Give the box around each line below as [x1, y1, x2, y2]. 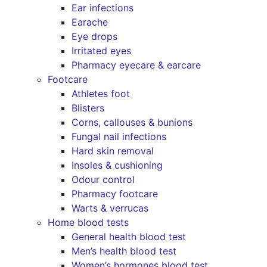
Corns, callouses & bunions [72, 116, 193, 129]
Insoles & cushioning [72, 159, 163, 172]
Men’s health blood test [72, 245, 176, 257]
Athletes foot [72, 88, 130, 100]
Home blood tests [48, 216, 129, 229]
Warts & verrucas [72, 202, 148, 215]
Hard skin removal [72, 145, 154, 157]
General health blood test [72, 231, 186, 243]
